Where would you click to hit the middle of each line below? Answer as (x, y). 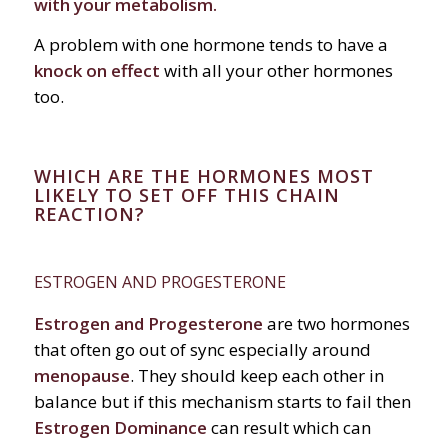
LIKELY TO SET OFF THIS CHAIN (186, 195)
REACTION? (89, 214)
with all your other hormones (278, 71)
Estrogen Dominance (122, 428)
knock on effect (98, 71)
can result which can (290, 428)
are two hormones (336, 324)
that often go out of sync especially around (202, 350)
